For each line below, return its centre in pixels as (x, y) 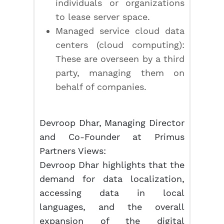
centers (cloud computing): (120, 45)
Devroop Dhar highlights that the (112, 165)
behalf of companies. (101, 87)
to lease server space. (103, 17)
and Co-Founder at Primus (112, 137)
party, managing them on (120, 73)
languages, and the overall (112, 207)
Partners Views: (73, 151)
